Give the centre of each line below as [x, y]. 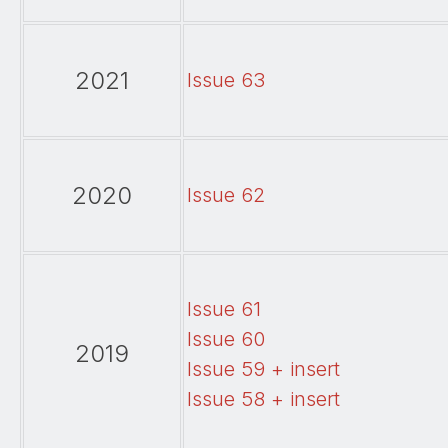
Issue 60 [226, 339]
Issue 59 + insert [263, 369]
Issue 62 [226, 195]
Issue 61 [224, 309]
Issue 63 [226, 80]
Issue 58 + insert [263, 399]
